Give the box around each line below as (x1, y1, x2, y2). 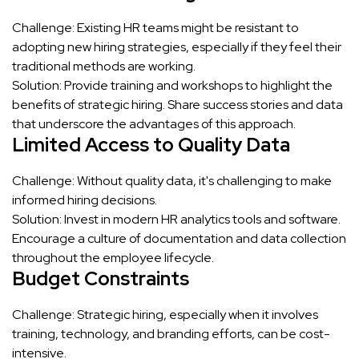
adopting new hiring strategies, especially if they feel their (12, 38, 341, 55)
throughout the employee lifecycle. (12, 248, 214, 266)
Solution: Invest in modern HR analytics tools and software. (12, 210, 341, 228)
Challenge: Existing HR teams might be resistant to (12, 18, 299, 36)
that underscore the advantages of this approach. (12, 115, 296, 132)
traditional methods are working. (12, 57, 196, 75)
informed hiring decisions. (12, 191, 157, 208)
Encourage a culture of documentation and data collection (12, 229, 346, 247)
